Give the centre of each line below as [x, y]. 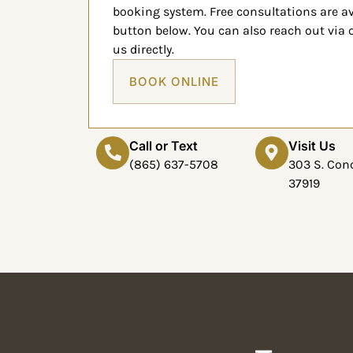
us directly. [143, 49]
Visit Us [312, 145]
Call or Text [163, 145]
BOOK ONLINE [174, 81]
